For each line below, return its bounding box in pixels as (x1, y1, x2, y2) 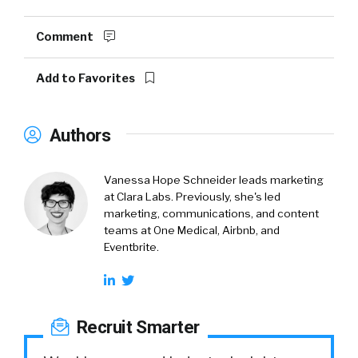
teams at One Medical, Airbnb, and (104, 223, 280, 237)
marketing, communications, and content (104, 206, 319, 220)
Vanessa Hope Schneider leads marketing (104, 173, 324, 186)
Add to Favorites (36, 70, 137, 86)
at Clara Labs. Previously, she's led (104, 189, 280, 203)
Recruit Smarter (72, 316, 200, 337)
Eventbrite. (104, 240, 161, 253)
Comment (36, 29, 96, 44)
